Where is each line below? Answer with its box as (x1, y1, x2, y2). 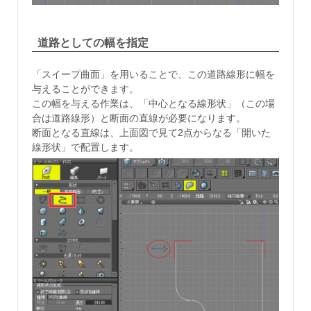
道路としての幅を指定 (37, 36, 149, 49)
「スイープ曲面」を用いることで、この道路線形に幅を (32, 69, 275, 81)
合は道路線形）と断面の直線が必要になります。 (32, 112, 246, 124)
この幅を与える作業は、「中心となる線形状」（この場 (32, 98, 275, 110)
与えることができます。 (32, 83, 139, 95)
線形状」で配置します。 (32, 142, 139, 153)
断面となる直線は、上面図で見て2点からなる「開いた (32, 127, 271, 139)
